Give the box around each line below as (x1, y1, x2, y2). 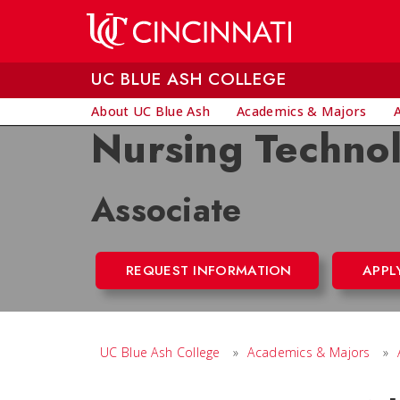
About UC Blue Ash (91, 103, 211, 120)
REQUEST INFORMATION (126, 261, 292, 280)
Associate (91, 186, 242, 234)
